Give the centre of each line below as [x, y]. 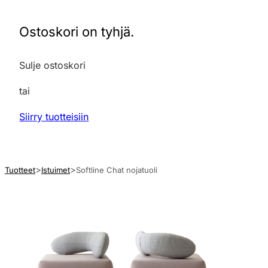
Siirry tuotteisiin [54, 116]
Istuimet [56, 170]
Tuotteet [20, 170]
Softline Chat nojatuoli [117, 170]
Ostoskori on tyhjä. [77, 31]
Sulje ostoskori [53, 65]
